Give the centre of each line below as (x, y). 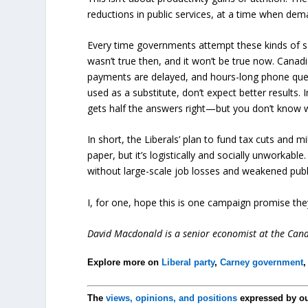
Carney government (262, 263)
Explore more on (125, 263)
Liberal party (188, 263)
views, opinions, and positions (172, 298)
